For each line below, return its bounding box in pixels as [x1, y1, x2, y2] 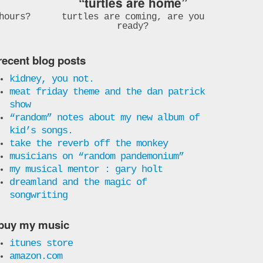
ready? [117, 21, 149, 32]
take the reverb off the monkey [9, 137, 168, 149]
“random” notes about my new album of [9, 112, 200, 123]
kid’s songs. [9, 124, 73, 136]
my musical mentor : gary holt [9, 163, 163, 175]
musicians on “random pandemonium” [9, 150, 184, 162]
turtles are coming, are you [61, 12, 204, 22]
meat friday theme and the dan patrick [9, 86, 205, 97]
